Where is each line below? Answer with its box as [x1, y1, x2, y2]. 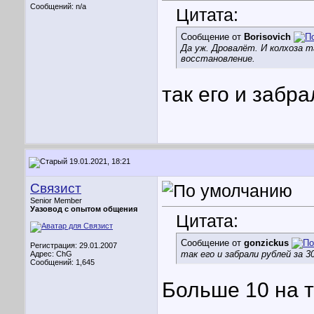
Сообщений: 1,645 [30, 258, 95, 266]
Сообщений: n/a [30, 2, 86, 11]
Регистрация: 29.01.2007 [30, 241, 117, 250]
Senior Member [30, 196, 82, 205]
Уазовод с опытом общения [30, 205, 137, 213]
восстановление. [181, 53, 255, 64]
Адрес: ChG [30, 250, 72, 258]
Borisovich [244, 32, 291, 43]
